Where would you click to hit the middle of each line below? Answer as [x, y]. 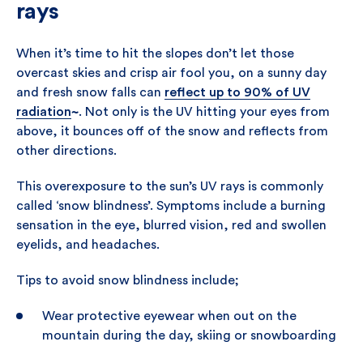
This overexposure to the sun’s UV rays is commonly [170, 186]
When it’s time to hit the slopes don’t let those [155, 53]
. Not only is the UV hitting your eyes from [204, 112]
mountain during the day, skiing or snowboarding [189, 335]
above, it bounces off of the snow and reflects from [172, 131]
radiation [44, 112]
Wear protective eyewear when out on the [169, 316]
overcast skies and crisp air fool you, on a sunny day [171, 73]
